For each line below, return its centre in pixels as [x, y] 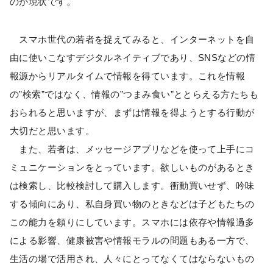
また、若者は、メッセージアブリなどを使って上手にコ [132, 149]
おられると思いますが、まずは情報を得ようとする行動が [132, 113]
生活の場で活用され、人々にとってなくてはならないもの [132, 259]
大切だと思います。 [52, 131]
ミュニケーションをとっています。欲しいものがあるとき [132, 168]
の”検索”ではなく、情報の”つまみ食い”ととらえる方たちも [134, 94]
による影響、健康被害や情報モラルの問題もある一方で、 [132, 241]
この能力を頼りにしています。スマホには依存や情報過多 [132, 222]
